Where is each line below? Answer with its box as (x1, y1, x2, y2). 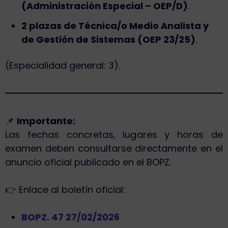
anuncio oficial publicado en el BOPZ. (5, 156, 171, 169)
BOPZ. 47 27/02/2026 (21, 211, 120, 224)
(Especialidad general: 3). (5, 59, 120, 72)
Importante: (17, 115, 75, 128)
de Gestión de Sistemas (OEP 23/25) (21, 33, 195, 46)
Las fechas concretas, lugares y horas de (5, 128, 223, 141)
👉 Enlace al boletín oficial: (5, 183, 125, 196)
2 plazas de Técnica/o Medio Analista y (21, 19, 209, 33)
